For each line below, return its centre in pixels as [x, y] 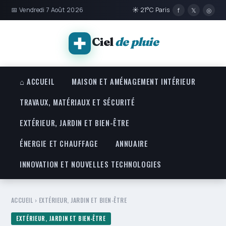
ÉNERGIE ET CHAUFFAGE [59, 144]
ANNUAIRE [132, 144]
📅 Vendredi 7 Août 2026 [47, 10]
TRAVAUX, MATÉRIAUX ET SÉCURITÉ [77, 102]
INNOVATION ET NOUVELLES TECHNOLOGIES [91, 164]
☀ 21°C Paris [151, 10]
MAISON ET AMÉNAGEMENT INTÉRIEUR [134, 81]
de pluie [137, 42]
